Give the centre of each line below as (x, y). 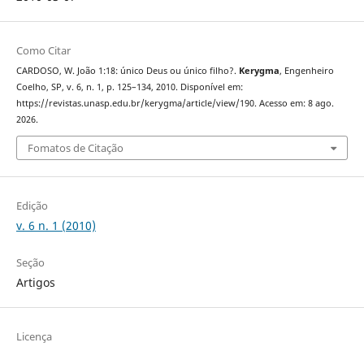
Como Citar (43, 50)
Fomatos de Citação (75, 148)
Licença (34, 337)
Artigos (35, 283)
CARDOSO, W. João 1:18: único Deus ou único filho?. (127, 70)
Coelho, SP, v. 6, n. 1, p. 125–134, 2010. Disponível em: (129, 87)
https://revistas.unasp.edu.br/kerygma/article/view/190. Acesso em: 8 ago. (175, 103)
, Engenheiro (306, 70)
